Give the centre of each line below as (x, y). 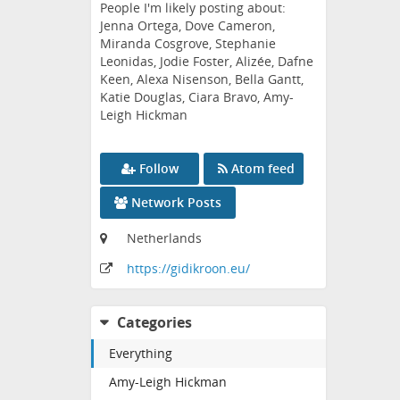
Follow (158, 169)
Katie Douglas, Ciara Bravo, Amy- (197, 97)
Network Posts (176, 203)
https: (144, 269)
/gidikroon (196, 269)
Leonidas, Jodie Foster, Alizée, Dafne (207, 62)
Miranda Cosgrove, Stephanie (188, 44)
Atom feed (263, 169)
